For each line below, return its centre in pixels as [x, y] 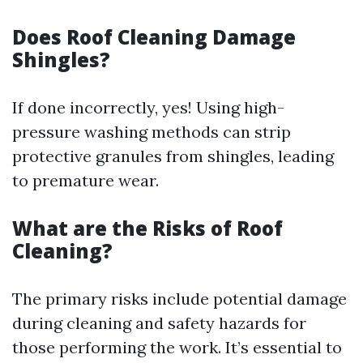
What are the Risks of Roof [147, 228]
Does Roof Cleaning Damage [154, 36]
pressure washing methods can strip [152, 131]
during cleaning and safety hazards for [159, 322]
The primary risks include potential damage [179, 298]
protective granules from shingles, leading [173, 156]
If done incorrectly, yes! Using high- [148, 107]
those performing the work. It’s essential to [177, 347]
